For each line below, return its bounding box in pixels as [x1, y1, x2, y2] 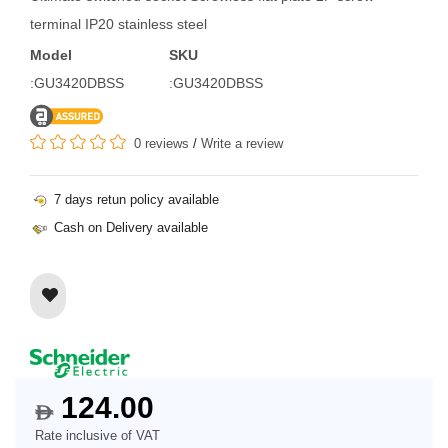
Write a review [201, 135, 283, 151]
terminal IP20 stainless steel [30, 15, 207, 32]
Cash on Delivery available [50, 219, 208, 235]
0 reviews [134, 135, 189, 151]
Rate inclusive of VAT [35, 428, 160, 444]
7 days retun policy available [50, 191, 219, 207]
